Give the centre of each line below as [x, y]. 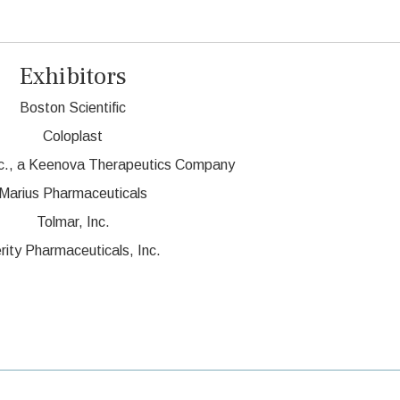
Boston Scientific [73, 108]
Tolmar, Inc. [73, 222]
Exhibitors [73, 77]
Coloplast [73, 137]
